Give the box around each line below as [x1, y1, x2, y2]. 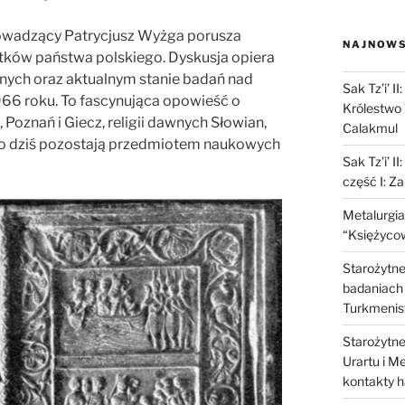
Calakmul [342, 119, 398, 136]
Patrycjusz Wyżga [64, 26, 184, 44]
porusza [184, 26, 241, 44]
